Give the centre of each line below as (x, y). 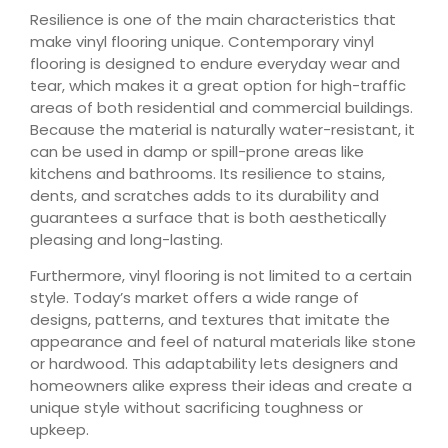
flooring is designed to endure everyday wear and (215, 64)
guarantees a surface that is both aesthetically (208, 218)
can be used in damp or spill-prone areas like (197, 152)
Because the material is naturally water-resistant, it (222, 130)
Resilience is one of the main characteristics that (213, 20)
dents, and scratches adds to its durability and (204, 196)
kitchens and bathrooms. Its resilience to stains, (207, 174)
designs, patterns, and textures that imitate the (210, 320)
